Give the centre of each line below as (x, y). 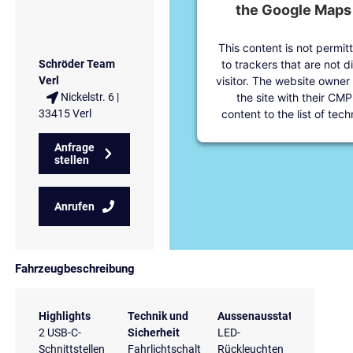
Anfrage (74, 147)
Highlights (64, 316)
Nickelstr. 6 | (89, 97)
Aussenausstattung (266, 316)
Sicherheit (154, 332)
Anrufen (74, 206)
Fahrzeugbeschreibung (74, 269)
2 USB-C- (59, 332)
